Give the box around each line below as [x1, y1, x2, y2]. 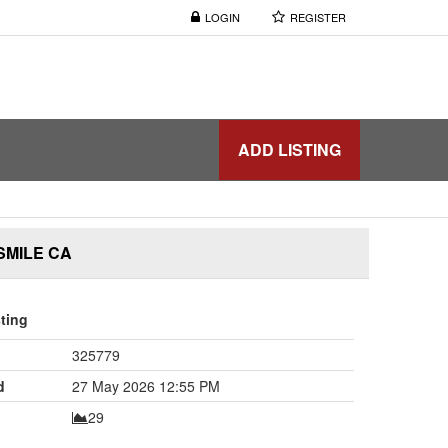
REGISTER [290, 9, 346, 25]
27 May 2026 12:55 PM [71, 375, 220, 396]
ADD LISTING [238, 137, 341, 161]
